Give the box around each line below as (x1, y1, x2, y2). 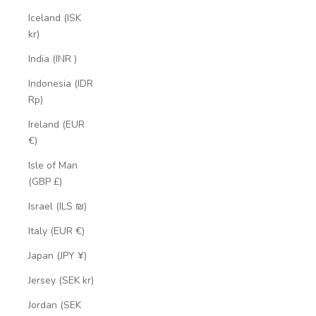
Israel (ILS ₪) (28, 199, 87, 213)
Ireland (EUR (28, 117, 85, 131)
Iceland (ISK (28, 11, 81, 25)
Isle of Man (28, 158, 78, 172)
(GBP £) (28, 174, 62, 188)
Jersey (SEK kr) (28, 273, 94, 287)
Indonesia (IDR (28, 76, 93, 90)
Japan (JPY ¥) (28, 248, 87, 262)
